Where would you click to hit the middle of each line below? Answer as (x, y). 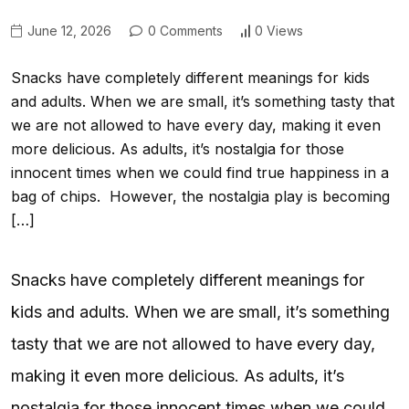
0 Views (279, 31)
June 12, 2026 (68, 30)
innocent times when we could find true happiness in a (200, 172)
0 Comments (184, 30)
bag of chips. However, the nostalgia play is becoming (200, 196)
